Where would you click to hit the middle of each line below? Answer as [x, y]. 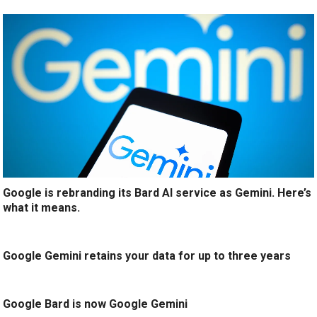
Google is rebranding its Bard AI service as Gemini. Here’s [157, 192]
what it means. [42, 207]
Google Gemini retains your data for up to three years [147, 255]
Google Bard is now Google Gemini [96, 304]
